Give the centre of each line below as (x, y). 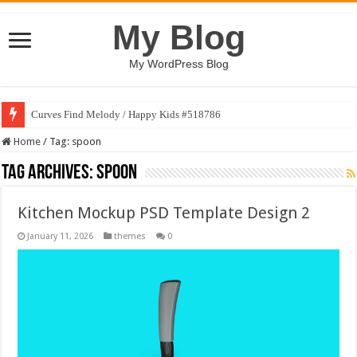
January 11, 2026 (61, 236)
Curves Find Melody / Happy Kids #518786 (126, 114)
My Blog (178, 37)
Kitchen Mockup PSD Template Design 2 (164, 213)
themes (130, 236)
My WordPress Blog (178, 64)
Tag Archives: (49, 173)
